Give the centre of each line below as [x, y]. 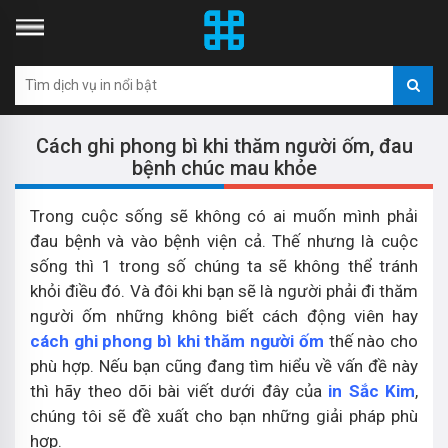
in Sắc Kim [372, 391]
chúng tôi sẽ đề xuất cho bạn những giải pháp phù [224, 416]
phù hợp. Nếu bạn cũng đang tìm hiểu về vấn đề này [224, 366]
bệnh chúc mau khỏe [224, 168]
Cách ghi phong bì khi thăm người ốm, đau [224, 146]
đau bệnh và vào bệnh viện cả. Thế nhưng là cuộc [224, 241]
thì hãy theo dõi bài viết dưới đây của [179, 391]
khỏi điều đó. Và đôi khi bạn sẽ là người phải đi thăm [224, 291]
